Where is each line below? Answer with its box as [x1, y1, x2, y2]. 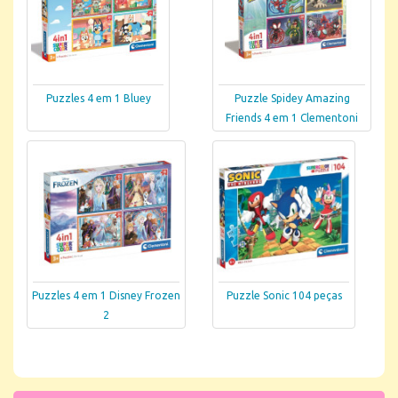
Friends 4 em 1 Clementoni [226, 112, 358, 124]
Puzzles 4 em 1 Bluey [45, 92, 151, 105]
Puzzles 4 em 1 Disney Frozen [32, 290, 180, 302]
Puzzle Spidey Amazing [234, 92, 350, 105]
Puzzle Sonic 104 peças [226, 290, 342, 302]
